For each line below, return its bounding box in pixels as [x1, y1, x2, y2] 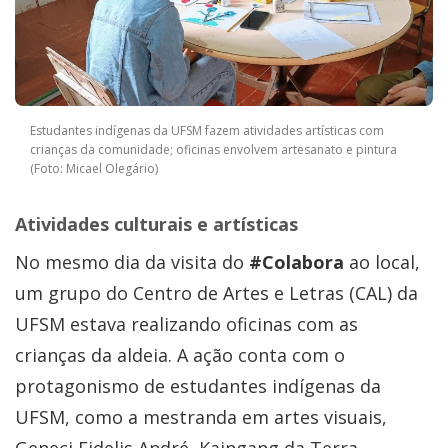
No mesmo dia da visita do [15, 250, 244, 275]
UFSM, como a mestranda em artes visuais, [15, 405, 387, 430]
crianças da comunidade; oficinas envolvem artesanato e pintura [30, 141, 397, 159]
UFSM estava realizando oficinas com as [15, 312, 358, 337]
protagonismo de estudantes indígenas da [15, 374, 381, 399]
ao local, [344, 250, 420, 275]
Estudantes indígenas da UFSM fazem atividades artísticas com [30, 122, 384, 140]
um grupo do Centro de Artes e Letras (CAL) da [15, 281, 418, 306]
